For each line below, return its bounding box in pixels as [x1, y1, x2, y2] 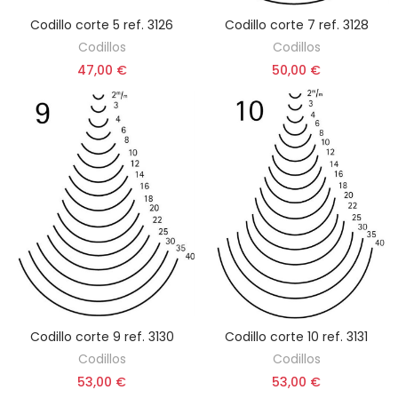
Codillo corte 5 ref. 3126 [30, 15, 173, 34]
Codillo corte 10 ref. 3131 [225, 328, 368, 346]
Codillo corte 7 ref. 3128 [224, 15, 369, 34]
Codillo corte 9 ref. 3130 [29, 328, 174, 346]
